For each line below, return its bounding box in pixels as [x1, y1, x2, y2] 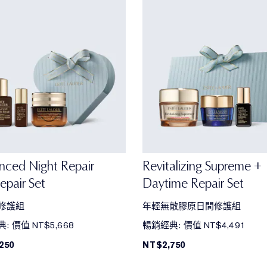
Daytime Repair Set [142, 175, 244, 192]
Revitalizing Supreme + [142, 158, 262, 175]
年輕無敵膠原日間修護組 [142, 201, 241, 212]
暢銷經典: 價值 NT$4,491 [142, 219, 246, 232]
